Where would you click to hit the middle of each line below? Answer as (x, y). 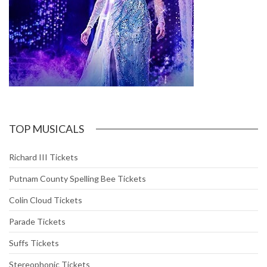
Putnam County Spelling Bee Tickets (77, 179)
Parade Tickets (37, 222)
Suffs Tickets (34, 243)
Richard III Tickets (44, 157)
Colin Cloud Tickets (46, 200)
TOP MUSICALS (46, 129)
